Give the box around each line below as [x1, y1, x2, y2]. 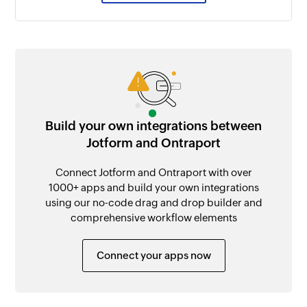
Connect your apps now [96, 249, 211, 261]
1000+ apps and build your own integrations [48, 181, 259, 193]
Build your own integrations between [45, 118, 262, 133]
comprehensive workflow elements [70, 211, 237, 223]
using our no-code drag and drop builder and [45, 196, 262, 208]
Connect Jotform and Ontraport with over [55, 166, 252, 178]
